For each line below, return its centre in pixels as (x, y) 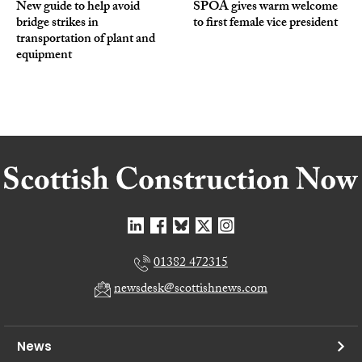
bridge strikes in (57, 24)
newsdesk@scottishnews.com (191, 290)
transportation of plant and (86, 40)
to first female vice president (265, 24)
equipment (44, 57)
